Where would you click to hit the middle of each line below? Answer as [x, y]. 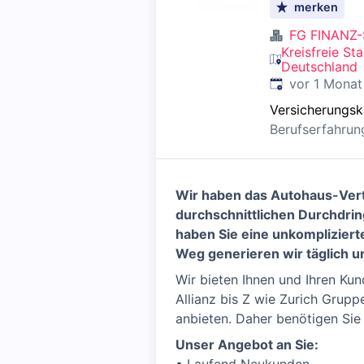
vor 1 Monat [326, 84]
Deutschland [320, 67]
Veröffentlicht [311, 83]
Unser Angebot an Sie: [247, 344]
